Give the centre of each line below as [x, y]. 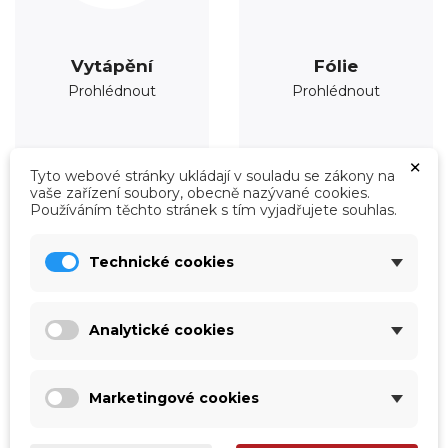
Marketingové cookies [174, 398]
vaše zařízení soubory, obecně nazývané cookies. [200, 192]
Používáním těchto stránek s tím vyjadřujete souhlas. [213, 209]
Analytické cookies [161, 330]
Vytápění [112, 65]
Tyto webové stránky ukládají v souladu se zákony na [212, 175]
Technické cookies [161, 262]
